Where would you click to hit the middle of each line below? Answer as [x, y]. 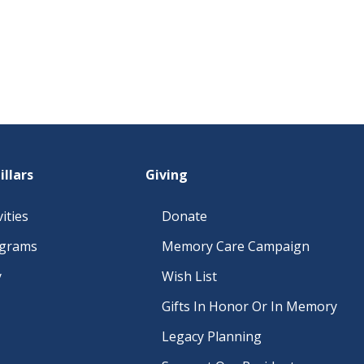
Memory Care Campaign [236, 246]
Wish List [189, 276]
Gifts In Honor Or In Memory [249, 306]
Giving [167, 175]
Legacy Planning [212, 336]
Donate [184, 216]
